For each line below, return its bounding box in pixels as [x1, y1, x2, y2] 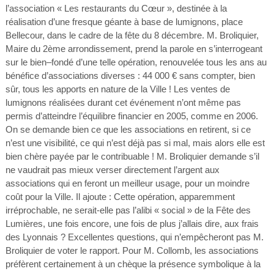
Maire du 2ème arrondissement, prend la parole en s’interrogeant [5, 43, 262, 54]
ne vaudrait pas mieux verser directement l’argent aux [5, 165, 220, 175]
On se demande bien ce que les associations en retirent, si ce [5, 124, 251, 135]
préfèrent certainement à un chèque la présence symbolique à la [5, 259, 261, 269]
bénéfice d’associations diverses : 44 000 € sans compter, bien [5, 70, 255, 81]
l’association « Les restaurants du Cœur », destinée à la [5, 3, 227, 13]
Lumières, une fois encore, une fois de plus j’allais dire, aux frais [5, 218, 259, 229]
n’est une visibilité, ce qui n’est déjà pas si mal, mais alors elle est [5, 138, 265, 148]
